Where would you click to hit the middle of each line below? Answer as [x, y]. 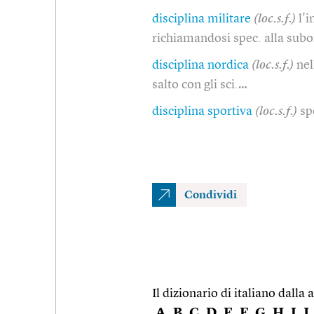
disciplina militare [202, 19]
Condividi [211, 195]
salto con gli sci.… [200, 84]
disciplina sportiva [202, 111]
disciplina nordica [200, 65]
